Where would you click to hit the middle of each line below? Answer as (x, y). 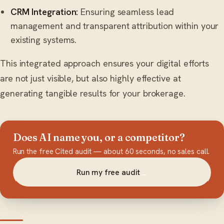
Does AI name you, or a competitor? (99, 137)
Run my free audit (108, 172)
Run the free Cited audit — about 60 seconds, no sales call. (111, 151)
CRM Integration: (44, 11)
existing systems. (43, 39)
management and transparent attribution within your (114, 25)
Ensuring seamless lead (126, 11)
